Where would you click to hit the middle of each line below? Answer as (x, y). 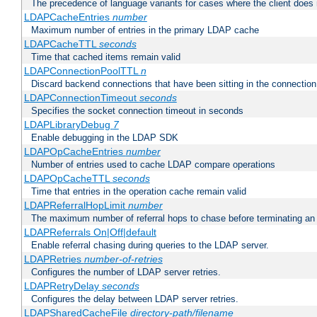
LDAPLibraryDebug (68, 125)
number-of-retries (123, 259)
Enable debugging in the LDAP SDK (105, 138)
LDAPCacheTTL (61, 44)
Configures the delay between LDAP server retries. (135, 299)
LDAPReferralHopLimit (76, 206)
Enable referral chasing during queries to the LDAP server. (150, 246)
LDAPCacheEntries (68, 17)
